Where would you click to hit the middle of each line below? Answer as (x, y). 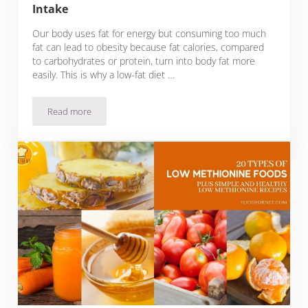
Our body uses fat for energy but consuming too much (150, 33)
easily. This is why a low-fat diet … (104, 74)
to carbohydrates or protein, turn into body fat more (144, 60)
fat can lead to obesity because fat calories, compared (148, 47)
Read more (70, 111)
